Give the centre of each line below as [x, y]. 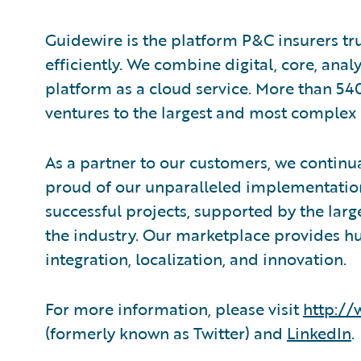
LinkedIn [319, 333]
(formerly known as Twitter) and [166, 333]
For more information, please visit [174, 309]
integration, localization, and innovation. [196, 259]
